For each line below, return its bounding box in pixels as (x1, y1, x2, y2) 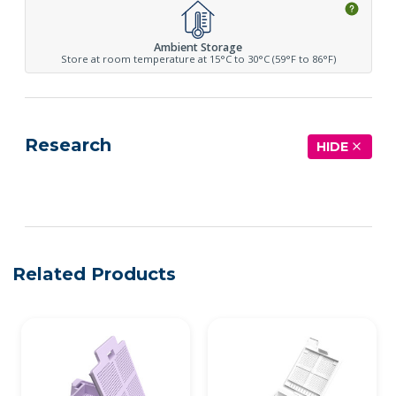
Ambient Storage (154, 39, 242, 55)
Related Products (11, 263, 176, 285)
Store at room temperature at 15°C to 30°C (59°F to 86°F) (60, 51, 336, 65)
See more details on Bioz (247, 185, 372, 201)
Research (24, 133, 111, 156)
